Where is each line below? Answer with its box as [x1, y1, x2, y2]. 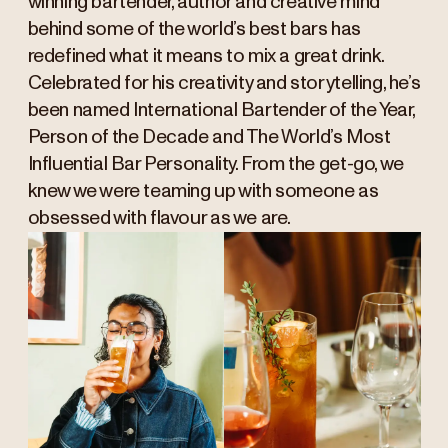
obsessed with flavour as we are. [27, 209, 292, 229]
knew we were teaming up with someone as [27, 182, 379, 202]
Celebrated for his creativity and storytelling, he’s [27, 74, 421, 94]
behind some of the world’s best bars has [27, 20, 361, 40]
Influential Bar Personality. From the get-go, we [27, 155, 404, 175]
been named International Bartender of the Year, [27, 101, 415, 121]
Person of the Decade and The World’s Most [27, 128, 391, 148]
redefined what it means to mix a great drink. [27, 47, 384, 67]
